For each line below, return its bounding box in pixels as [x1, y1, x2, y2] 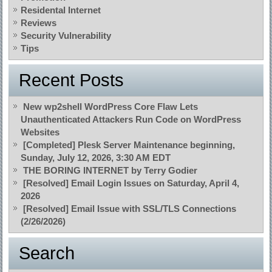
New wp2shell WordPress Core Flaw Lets [23, 101, 199, 112]
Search [19, 243, 75, 263]
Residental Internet [21, 5, 101, 16]
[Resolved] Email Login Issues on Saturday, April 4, [23, 178, 240, 189]
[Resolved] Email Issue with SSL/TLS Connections [23, 203, 237, 214]
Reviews [21, 18, 57, 29]
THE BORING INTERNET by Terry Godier [23, 165, 198, 176]
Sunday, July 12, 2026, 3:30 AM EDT [21, 152, 171, 163]
